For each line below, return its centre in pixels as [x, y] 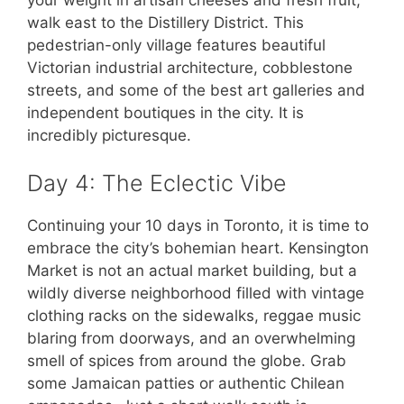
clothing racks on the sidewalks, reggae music [194, 316]
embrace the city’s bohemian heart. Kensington [198, 248]
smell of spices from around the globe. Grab [187, 361]
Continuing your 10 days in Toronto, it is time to [198, 226]
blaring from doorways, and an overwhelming [191, 339]
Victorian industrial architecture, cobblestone [190, 67]
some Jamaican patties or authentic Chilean [186, 384]
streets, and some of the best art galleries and [196, 90]
